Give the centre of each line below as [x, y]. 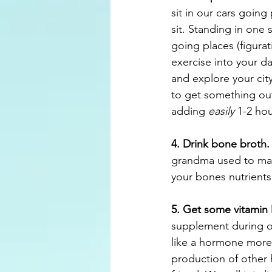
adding [190, 111]
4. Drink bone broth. [220, 144]
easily [223, 111]
